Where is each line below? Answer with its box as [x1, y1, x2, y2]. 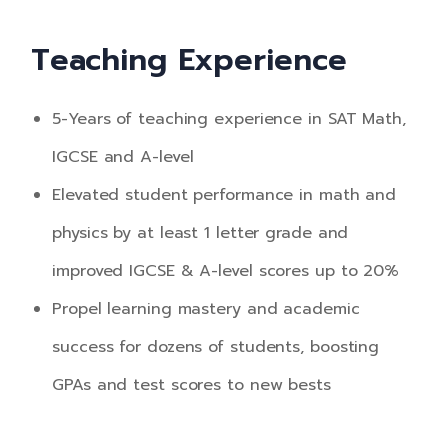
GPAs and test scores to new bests [52, 372, 331, 397]
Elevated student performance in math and [52, 182, 397, 207]
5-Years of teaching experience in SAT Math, [52, 106, 406, 131]
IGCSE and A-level [52, 144, 194, 169]
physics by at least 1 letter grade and [52, 220, 349, 245]
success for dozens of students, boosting [52, 334, 380, 359]
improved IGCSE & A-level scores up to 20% [52, 258, 400, 283]
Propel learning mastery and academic [52, 296, 360, 321]
